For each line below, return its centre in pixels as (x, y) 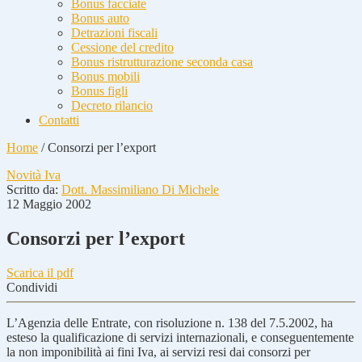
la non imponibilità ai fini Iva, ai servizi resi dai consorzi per (158, 351)
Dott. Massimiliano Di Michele (140, 189)
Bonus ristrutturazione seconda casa (162, 62)
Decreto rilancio (112, 105)
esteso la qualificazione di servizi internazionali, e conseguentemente (180, 337)
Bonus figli (99, 91)
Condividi (32, 287)
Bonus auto (100, 18)
